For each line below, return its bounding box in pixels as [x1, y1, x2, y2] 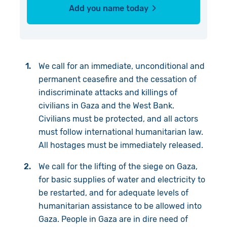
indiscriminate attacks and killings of [38, 87, 177, 97]
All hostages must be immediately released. [38, 140, 205, 150]
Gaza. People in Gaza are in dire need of [38, 214, 188, 224]
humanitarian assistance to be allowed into [38, 201, 202, 211]
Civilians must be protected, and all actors [38, 113, 198, 124]
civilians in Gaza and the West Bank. [38, 100, 176, 110]
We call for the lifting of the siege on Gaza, [38, 161, 198, 171]
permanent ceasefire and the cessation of [38, 74, 197, 84]
